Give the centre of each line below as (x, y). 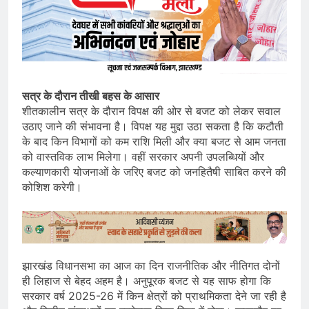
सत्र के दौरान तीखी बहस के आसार (91, 96)
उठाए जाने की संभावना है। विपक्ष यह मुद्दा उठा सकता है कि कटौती (153, 126)
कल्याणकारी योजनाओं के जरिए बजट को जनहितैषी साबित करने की (154, 171)
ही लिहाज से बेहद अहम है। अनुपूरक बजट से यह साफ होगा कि (147, 281)
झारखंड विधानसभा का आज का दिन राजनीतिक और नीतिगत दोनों (151, 266)
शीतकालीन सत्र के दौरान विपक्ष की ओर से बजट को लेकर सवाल (151, 111)
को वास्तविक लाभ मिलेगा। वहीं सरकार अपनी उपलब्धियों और (143, 156)
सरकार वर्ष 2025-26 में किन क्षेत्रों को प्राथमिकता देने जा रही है (154, 296)
